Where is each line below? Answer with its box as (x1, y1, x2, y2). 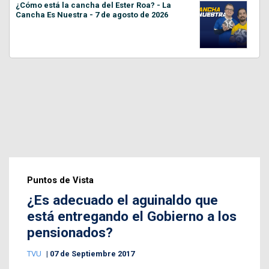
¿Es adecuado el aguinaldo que (27, 192, 218, 209)
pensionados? (27, 225, 113, 241)
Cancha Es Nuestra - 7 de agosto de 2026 (16, 10, 168, 20)
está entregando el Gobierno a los (27, 208, 237, 225)
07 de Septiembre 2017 (50, 249, 134, 259)
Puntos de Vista (27, 175, 94, 186)
